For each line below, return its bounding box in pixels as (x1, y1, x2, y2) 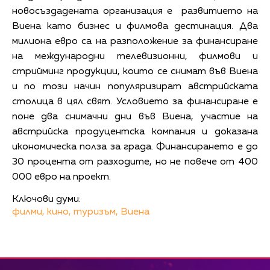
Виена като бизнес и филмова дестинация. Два (12, 22, 258, 32)
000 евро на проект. (12, 172, 111, 183)
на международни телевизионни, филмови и (12, 52, 258, 62)
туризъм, (74, 207, 118, 218)
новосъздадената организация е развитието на (12, 7, 258, 17)
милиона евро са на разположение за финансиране (12, 37, 258, 47)
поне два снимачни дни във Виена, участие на (12, 112, 258, 122)
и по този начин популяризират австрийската (12, 82, 258, 92)
